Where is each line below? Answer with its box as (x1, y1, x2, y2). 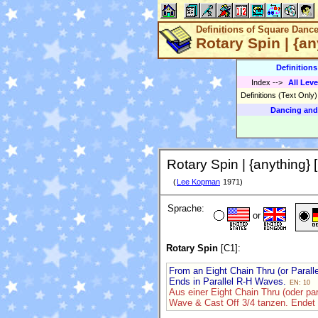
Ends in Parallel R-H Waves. (169, 275, 289, 287)
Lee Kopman (177, 177, 220, 187)
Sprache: (168, 203, 204, 214)
